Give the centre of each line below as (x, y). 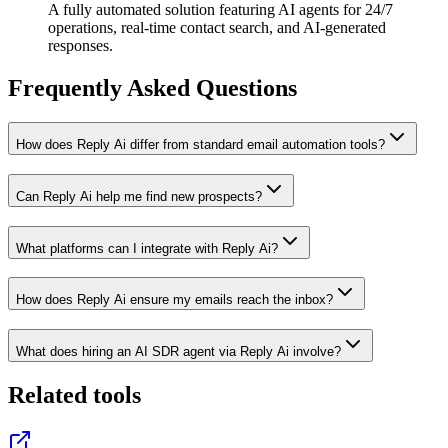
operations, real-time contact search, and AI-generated (217, 28)
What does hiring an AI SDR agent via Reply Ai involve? (178, 351)
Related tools (74, 394)
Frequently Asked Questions (152, 88)
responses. (80, 46)
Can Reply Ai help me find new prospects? (139, 196)
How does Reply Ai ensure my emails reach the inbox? (174, 300)
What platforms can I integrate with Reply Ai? (147, 248)
